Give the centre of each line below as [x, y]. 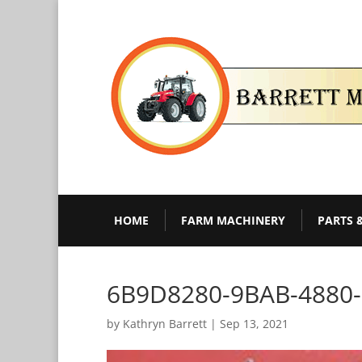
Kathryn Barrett [165, 323]
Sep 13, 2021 [254, 323]
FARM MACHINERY [233, 220]
